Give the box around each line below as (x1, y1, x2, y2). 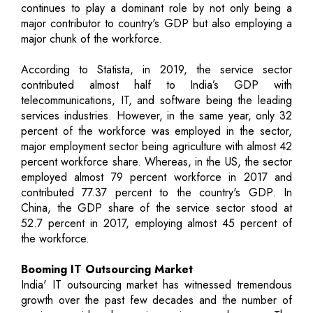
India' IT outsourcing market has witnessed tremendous (21, 276, 292, 293)
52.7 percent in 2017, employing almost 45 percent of (21, 214, 292, 231)
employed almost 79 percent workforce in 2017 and (21, 168, 292, 185)
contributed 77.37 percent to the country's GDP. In (21, 184, 292, 201)
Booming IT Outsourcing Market (21, 261, 193, 277)
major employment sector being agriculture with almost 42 (21, 138, 292, 154)
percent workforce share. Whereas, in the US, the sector (21, 153, 292, 170)
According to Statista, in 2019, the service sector (21, 61, 292, 78)
